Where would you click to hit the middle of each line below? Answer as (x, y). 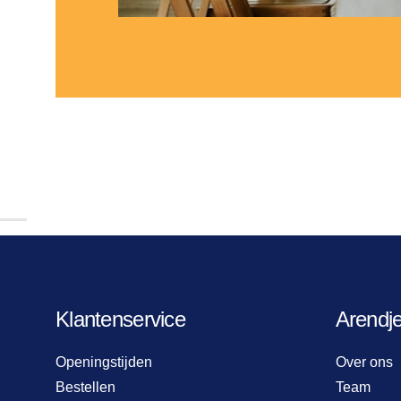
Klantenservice (120, 320)
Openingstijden (104, 363)
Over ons (364, 363)
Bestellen (85, 388)
